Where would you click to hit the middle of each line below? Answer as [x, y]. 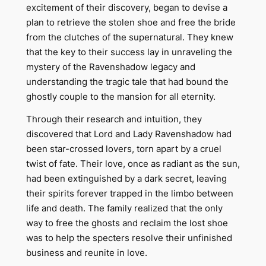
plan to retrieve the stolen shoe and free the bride [131, 22]
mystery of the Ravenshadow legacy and [110, 67]
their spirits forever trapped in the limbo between [129, 194]
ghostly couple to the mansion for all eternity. [121, 96]
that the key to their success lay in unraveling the [129, 52]
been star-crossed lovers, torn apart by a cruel [123, 149]
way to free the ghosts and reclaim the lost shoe [127, 224]
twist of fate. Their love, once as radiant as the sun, [133, 164]
